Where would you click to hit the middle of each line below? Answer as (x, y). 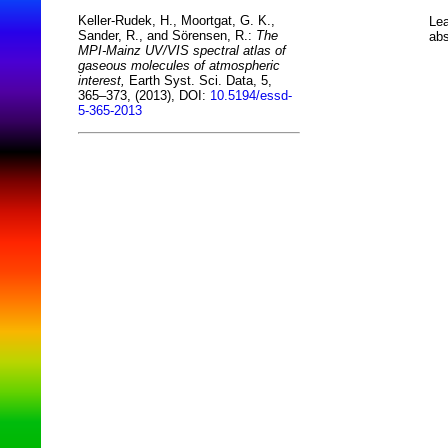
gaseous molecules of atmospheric (179, 66)
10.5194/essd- (251, 96)
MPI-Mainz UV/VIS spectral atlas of (182, 51)
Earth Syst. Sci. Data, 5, (198, 81)
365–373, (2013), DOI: (144, 96)
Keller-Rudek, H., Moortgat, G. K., (176, 21)
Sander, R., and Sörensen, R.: (167, 36)
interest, (101, 81)
